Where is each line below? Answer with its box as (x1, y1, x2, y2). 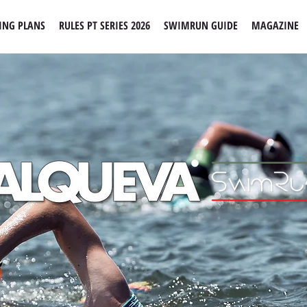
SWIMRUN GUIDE (164, 18, 238, 33)
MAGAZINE (251, 18, 299, 33)
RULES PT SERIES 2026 (59, 18, 150, 33)
